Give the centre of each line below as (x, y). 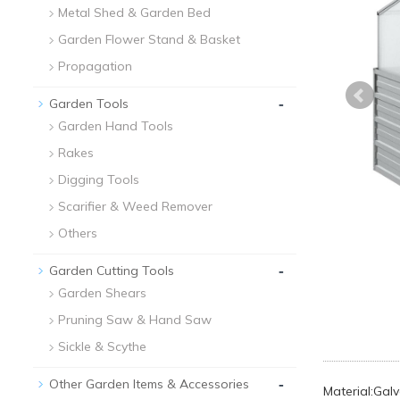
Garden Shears (102, 292)
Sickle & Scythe (102, 346)
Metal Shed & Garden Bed (134, 12)
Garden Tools (89, 103)
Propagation (95, 66)
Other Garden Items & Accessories (149, 383)
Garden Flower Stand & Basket (149, 39)
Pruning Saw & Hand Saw (135, 319)
